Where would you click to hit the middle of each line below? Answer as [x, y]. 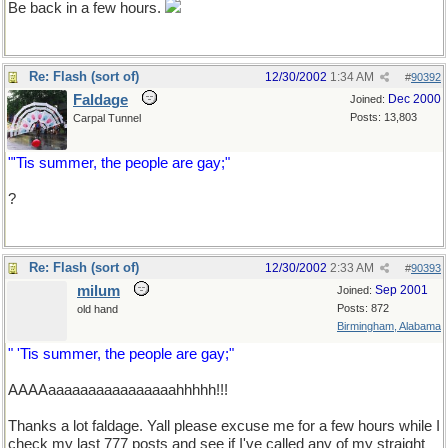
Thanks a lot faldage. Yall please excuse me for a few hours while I [224, 426]
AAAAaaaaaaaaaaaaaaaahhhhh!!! [118, 390]
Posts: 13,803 [383, 117]
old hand [97, 309]
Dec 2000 [414, 99]
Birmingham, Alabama [389, 326]
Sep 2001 [401, 290]
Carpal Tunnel [107, 118]
